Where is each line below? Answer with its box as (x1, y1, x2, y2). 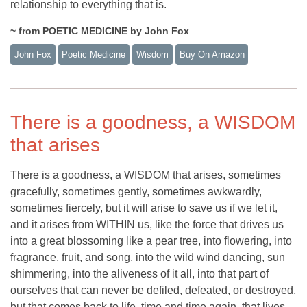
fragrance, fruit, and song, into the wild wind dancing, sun (10, 251, 285, 263)
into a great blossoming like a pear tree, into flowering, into (10, 235, 292, 247)
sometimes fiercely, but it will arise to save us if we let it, (10, 202, 278, 214)
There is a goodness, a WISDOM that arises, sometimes (10, 169, 281, 181)
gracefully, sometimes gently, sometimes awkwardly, (10, 186, 262, 197)
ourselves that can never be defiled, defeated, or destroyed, (10, 284, 296, 296)
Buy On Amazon (179, 49, 245, 60)
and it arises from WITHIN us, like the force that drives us (10, 219, 284, 230)
